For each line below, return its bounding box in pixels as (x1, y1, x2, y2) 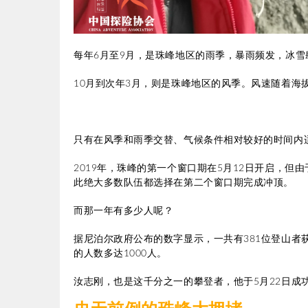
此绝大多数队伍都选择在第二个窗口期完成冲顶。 (74, 177, 294, 188)
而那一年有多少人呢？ (74, 206, 174, 216)
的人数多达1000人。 (74, 248, 167, 258)
